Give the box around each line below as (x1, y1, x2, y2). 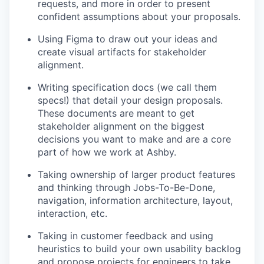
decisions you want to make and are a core (38, 133, 231, 145)
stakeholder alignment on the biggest (38, 120, 204, 132)
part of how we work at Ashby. (38, 146, 176, 158)
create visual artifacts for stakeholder (38, 46, 206, 58)
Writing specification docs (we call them (38, 81, 217, 93)
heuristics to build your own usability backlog (38, 243, 241, 255)
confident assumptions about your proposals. (38, 11, 240, 22)
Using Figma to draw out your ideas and (38, 33, 217, 45)
